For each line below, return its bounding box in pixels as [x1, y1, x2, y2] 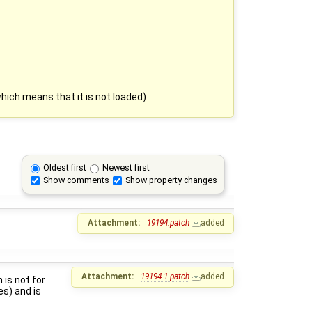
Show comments [43, 174, 110, 185]
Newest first [102, 162, 150, 173]
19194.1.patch [141, 271, 189, 281]
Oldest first [43, 162, 87, 173]
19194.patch [147, 218, 189, 228]
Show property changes [125, 174, 218, 185]
